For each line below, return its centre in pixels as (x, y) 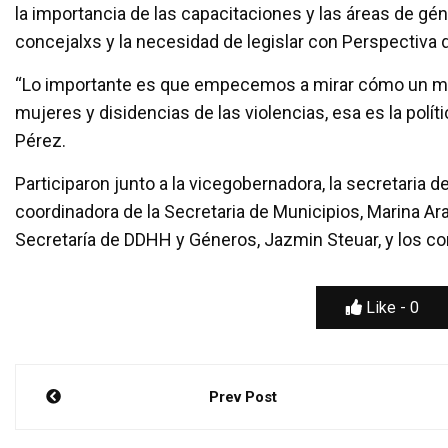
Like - (385, 308)
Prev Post (242, 397)
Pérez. (40, 141)
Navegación (103, 383)
